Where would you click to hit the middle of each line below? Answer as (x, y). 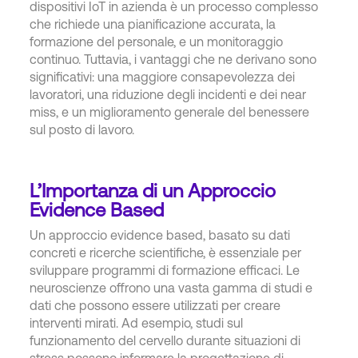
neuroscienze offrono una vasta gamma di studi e (171, 287)
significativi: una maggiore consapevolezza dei (163, 76)
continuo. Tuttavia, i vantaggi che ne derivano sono (173, 59)
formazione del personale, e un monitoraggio (157, 41)
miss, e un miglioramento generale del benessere (170, 111)
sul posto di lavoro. (82, 129)
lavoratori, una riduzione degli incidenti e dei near (168, 94)
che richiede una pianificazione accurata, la (153, 24)
